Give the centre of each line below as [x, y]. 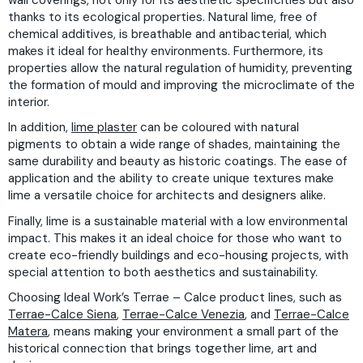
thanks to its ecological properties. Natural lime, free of [162, 17]
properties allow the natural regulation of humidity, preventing [180, 68]
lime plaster [104, 127]
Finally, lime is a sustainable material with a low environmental [178, 221]
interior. [29, 102]
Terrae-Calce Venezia [184, 314]
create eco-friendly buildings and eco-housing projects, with [178, 255]
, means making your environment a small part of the [193, 331]
